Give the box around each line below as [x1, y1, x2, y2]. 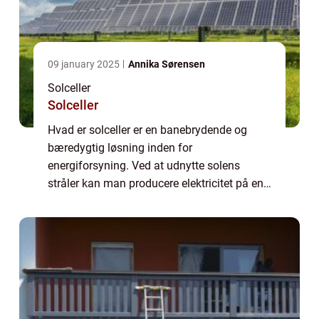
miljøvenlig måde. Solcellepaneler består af [48, 194, 263, 208]
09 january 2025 [48, 58, 122, 70]
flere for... [48, 212, 94, 226]
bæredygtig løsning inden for [48, 141, 192, 155]
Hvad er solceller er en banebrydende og [48, 123, 247, 137]
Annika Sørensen [128, 58, 205, 70]
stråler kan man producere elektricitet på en [48, 177, 263, 190]
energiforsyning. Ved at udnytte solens [48, 159, 240, 172]
